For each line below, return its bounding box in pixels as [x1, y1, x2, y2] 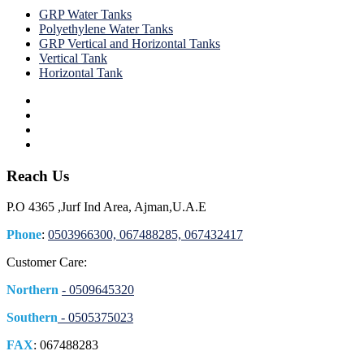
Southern [6, 310, 58, 325]
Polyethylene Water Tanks [39, 21, 173, 36]
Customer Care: [6, 255, 90, 270]
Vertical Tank [39, 50, 107, 65]
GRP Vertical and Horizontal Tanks [39, 36, 220, 50]
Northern [6, 283, 58, 297]
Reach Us [6, 167, 69, 184]
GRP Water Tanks [39, 6, 132, 21]
